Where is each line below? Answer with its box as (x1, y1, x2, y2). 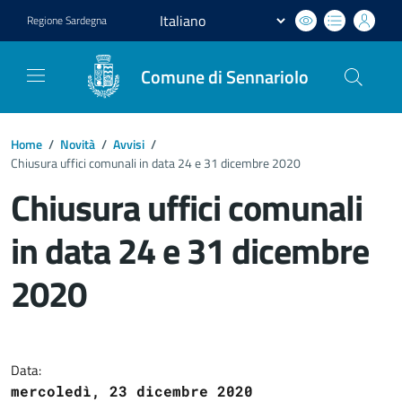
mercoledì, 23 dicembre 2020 (11, 381, 253, 400)
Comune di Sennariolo (141, 63, 309, 91)
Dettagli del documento (10, 319, 301, 362)
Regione (27, 12, 66, 29)
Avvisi (113, 135, 144, 153)
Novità (60, 135, 95, 153)
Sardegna (66, 12, 107, 29)
